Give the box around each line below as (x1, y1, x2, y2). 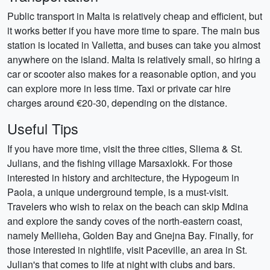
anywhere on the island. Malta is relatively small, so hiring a (7, 52, 260, 66)
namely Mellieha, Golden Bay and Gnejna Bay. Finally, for (7, 228, 253, 242)
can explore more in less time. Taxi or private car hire (7, 81, 231, 95)
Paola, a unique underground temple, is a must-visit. (7, 185, 228, 199)
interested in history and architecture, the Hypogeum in (7, 171, 239, 184)
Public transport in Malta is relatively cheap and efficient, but (7, 9, 262, 23)
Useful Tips (7, 118, 78, 139)
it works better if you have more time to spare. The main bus (7, 24, 260, 37)
